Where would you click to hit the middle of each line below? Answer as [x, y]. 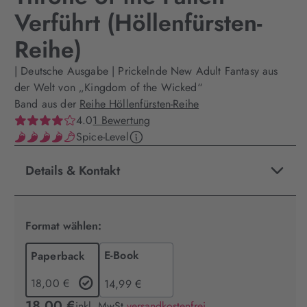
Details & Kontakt [73, 171]
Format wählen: [63, 226]
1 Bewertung [122, 120]
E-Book [122, 255]
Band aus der [47, 104]
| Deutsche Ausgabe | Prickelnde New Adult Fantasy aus [146, 71]
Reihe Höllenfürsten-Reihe [139, 104]
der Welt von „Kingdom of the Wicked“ [109, 87]
